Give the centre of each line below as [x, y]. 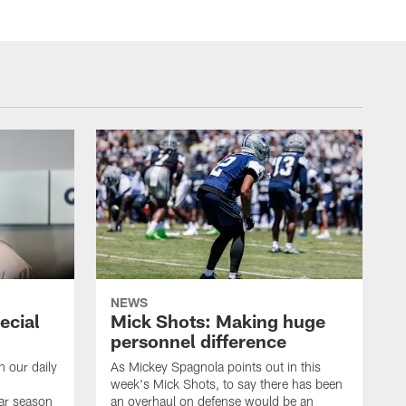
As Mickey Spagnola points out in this [216, 367]
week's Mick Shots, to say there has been [227, 384]
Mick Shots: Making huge [218, 321]
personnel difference [198, 341]
